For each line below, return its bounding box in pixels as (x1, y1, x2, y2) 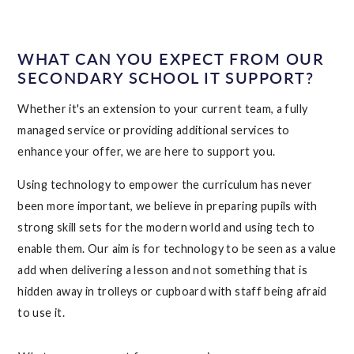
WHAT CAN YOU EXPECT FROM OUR (17, 48, 325, 68)
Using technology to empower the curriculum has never (17, 177, 313, 191)
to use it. (17, 305, 66, 319)
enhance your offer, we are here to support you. (17, 145, 276, 159)
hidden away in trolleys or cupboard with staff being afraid (17, 284, 327, 298)
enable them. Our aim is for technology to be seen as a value (17, 241, 337, 255)
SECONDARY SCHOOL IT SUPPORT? (17, 67, 314, 87)
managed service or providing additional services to (17, 123, 290, 137)
